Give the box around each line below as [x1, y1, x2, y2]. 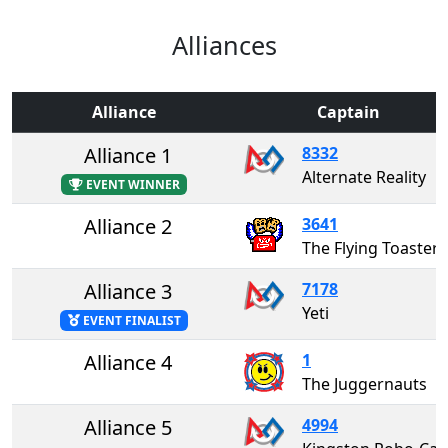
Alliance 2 [84, 212, 172, 240]
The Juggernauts [302, 372, 427, 395]
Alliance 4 [84, 348, 172, 376]
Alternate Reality [302, 165, 426, 188]
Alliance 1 [84, 141, 172, 169]
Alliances [171, 27, 277, 62]
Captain [316, 100, 380, 123]
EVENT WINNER [82, 175, 180, 193]
